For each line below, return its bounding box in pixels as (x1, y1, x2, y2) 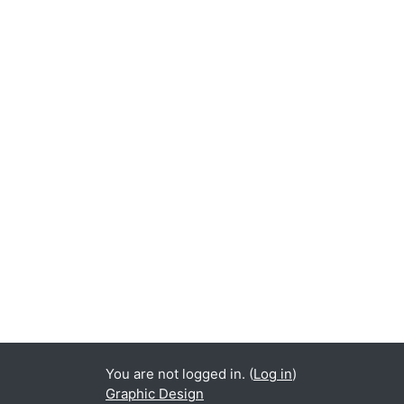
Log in (253, 365, 292, 382)
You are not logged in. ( (106, 365, 253, 382)
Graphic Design (106, 385, 204, 402)
